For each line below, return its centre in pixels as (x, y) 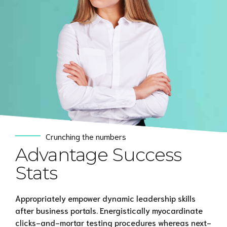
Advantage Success (98, 154)
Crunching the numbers (86, 136)
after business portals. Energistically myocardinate (109, 210)
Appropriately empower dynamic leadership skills (105, 198)
